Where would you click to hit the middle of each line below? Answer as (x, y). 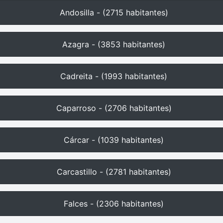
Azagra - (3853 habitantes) (114, 44)
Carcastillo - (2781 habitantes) (114, 172)
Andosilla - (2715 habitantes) (114, 12)
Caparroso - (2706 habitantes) (114, 108)
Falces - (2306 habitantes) (114, 204)
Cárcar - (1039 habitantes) (114, 140)
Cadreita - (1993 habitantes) (114, 76)
